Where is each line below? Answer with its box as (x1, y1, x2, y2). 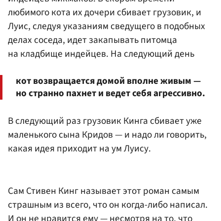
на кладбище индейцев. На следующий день (8, 47, 194, 61)
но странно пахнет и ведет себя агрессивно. (16, 86, 205, 101)
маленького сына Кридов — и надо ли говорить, (8, 127, 207, 142)
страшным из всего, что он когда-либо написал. (8, 197, 208, 212)
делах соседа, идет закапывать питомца (8, 33, 177, 47)
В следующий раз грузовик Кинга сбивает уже (8, 113, 202, 128)
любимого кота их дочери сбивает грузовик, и (8, 5, 201, 20)
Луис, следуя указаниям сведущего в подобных (8, 19, 205, 34)
